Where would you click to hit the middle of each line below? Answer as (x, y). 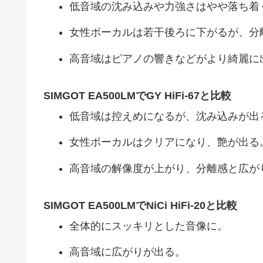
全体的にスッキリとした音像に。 (148, 226)
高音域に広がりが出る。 (127, 252)
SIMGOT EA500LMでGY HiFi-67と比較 (137, 96)
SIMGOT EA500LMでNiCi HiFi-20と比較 (140, 205)
